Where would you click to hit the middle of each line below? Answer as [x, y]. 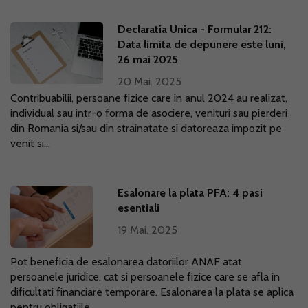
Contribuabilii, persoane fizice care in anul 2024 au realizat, [149, 98]
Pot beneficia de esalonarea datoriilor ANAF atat [126, 262]
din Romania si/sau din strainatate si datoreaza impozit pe [146, 128]
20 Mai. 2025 [150, 81]
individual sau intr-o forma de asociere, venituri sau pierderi [149, 113]
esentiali [139, 208]
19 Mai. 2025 [148, 230]
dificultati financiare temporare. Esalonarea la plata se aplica [152, 292]
